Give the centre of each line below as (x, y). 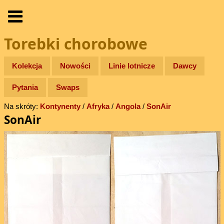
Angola (128, 106)
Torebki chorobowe (75, 44)
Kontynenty (60, 106)
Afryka (98, 106)
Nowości (75, 66)
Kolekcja (27, 66)
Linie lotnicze (132, 66)
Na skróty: (22, 106)
